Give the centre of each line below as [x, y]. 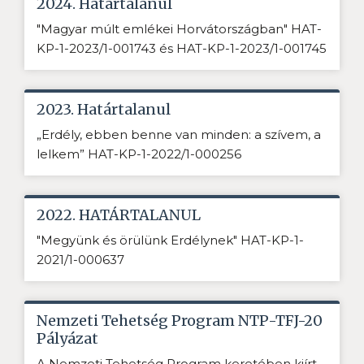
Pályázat [67, 339]
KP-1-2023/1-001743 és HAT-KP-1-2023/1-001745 [182, 49]
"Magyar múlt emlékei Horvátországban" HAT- [179, 29]
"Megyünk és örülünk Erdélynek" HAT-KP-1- [170, 240]
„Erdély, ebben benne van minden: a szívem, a [179, 135]
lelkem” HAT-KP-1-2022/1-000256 [141, 154]
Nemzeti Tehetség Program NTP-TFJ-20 [180, 321]
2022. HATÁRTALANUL [119, 215]
